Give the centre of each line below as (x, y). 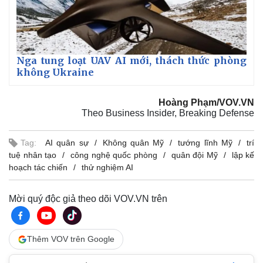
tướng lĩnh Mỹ (205, 143)
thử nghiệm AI (107, 168)
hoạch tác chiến (38, 168)
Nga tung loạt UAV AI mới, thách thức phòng (131, 61)
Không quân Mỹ (133, 143)
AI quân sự (67, 143)
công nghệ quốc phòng (114, 155)
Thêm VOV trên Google (71, 239)
